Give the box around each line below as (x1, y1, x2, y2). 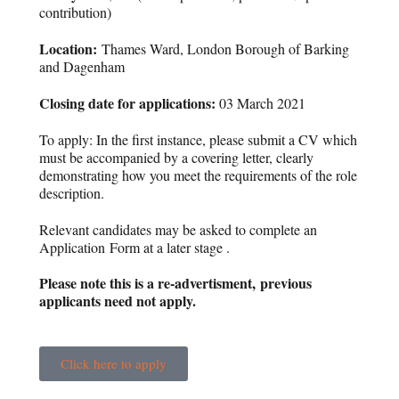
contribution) (39, 3, 112, 22)
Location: (39, 38, 98, 60)
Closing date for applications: (39, 92, 216, 113)
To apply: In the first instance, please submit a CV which (39, 129, 358, 149)
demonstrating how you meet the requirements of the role (39, 165, 358, 184)
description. (39, 183, 105, 202)
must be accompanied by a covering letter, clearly (39, 147, 314, 167)
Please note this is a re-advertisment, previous (39, 273, 313, 294)
